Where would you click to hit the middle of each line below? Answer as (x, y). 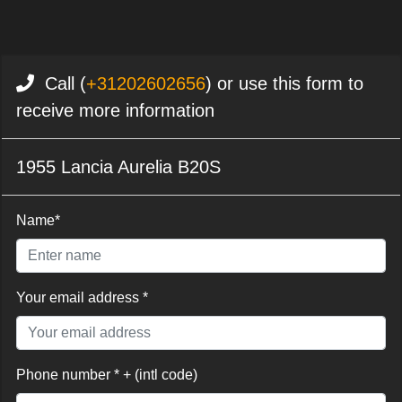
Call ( (60, 83)
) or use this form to (284, 83)
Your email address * (82, 297)
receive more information (115, 110)
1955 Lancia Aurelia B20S (118, 166)
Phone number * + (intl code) (107, 374)
